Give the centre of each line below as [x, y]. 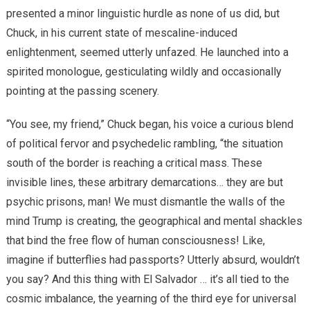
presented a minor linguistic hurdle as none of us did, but [143, 13]
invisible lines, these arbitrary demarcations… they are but [144, 182]
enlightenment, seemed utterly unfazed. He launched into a [147, 52]
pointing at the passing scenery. [82, 91]
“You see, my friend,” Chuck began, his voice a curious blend [149, 124]
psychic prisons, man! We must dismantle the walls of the [145, 201]
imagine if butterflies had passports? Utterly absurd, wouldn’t [153, 259]
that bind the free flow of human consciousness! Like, [135, 240]
